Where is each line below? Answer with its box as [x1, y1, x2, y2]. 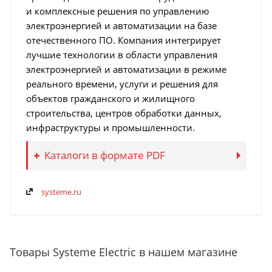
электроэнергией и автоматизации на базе [25, 19, 217, 32]
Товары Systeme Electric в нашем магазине [10, 244, 237, 259]
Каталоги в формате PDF [44, 148, 165, 163]
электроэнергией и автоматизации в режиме [25, 63, 226, 76]
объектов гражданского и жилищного [25, 92, 195, 105]
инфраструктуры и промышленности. [25, 121, 195, 134]
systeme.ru [41, 186, 81, 198]
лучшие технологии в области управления [25, 49, 217, 61]
